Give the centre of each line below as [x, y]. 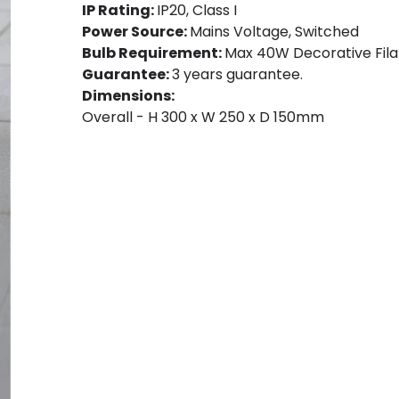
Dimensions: [128, 95]
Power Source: [136, 31]
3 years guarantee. [237, 74]
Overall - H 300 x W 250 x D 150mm [203, 117]
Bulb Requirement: [153, 53]
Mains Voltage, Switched [274, 31]
